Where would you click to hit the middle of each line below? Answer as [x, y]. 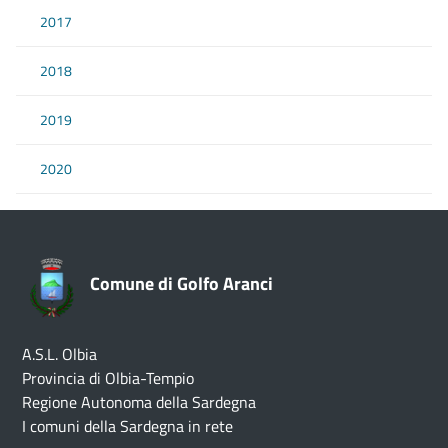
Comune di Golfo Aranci [181, 283]
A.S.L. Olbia [59, 353]
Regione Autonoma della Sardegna [139, 401]
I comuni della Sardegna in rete [127, 425]
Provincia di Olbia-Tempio [108, 377]
